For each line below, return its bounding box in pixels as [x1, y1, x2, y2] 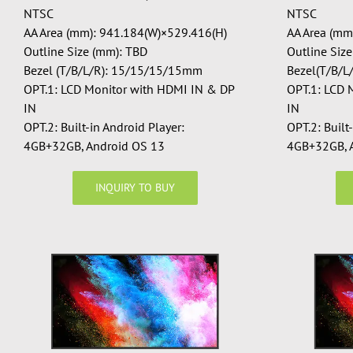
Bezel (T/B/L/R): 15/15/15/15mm [23, 61, 203, 78]
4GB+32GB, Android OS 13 [23, 137, 165, 154]
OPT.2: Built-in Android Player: [23, 118, 184, 135]
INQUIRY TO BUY [95, 180, 175, 195]
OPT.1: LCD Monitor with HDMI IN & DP [23, 80, 234, 97]
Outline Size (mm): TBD [23, 43, 147, 59]
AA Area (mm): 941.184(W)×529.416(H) [23, 24, 227, 40]
